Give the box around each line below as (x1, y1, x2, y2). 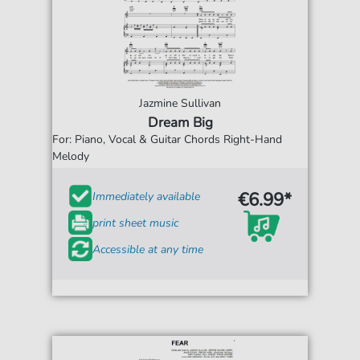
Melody (52, 149, 90, 165)
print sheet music (92, 215, 179, 231)
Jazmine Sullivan (139, 96, 221, 112)
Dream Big (147, 113, 213, 133)
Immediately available (92, 188, 201, 204)
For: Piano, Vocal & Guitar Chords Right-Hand (52, 132, 283, 148)
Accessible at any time (92, 241, 204, 257)
